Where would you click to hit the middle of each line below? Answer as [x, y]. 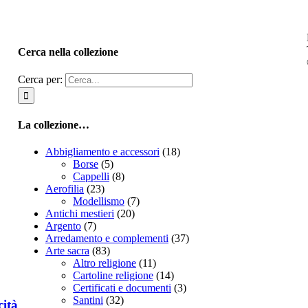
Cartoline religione [113, 275]
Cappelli [91, 176]
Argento [63, 225]
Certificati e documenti [122, 287]
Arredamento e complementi [107, 238]
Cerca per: [40, 80]
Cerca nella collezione [68, 52]
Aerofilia [65, 188]
